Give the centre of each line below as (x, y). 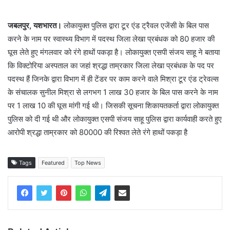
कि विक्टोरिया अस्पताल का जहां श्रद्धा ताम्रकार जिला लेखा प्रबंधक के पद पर (111, 66)
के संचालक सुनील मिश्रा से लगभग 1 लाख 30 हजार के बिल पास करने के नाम (113, 92)
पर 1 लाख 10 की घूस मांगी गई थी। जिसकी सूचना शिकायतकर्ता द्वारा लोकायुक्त (113, 106)
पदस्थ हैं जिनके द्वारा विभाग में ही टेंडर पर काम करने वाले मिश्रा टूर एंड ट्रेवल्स (113, 79)
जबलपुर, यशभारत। (35, 26)
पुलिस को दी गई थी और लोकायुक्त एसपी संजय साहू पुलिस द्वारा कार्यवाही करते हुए (115, 119)
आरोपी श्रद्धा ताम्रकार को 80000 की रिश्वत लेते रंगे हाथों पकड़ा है (98, 132)
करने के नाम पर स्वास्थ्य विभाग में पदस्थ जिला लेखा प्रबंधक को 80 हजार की (111, 39)
